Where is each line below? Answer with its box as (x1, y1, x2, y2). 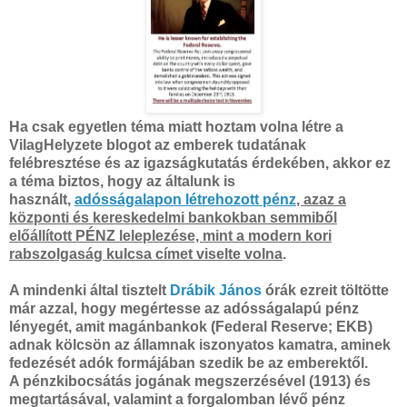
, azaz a (296, 191, 346, 207)
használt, (9, 191, 71, 207)
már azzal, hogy (9, 300, 120, 316)
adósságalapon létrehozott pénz (74, 191, 296, 207)
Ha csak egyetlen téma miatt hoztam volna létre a (9, 118, 343, 134)
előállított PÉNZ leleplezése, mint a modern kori (9, 227, 332, 243)
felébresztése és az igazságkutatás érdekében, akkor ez (9, 154, 391, 171)
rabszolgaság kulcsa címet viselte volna (9, 245, 283, 262)
